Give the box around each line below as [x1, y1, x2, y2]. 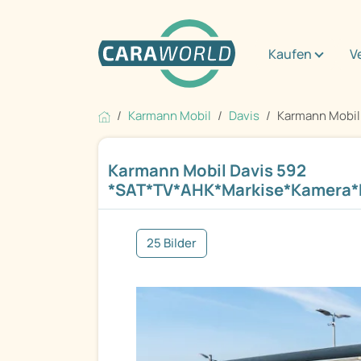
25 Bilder [147, 234, 197, 252]
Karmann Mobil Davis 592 [108, 159, 306, 182]
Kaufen [268, 44, 312, 63]
